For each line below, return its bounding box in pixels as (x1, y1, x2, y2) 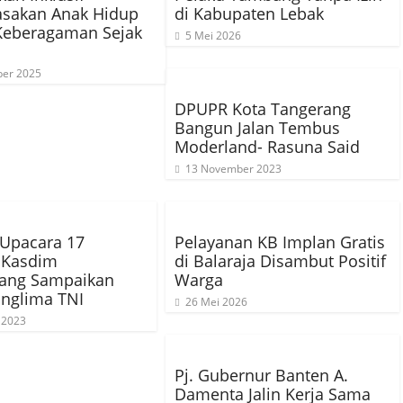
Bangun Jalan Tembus (175, 117, 340, 139)
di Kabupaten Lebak (175, 3, 324, 24)
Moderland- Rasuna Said (175, 136, 360, 157)
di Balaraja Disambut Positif (175, 250, 386, 272)
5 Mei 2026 (185, 28, 241, 43)
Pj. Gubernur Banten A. (175, 364, 348, 386)
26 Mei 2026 (185, 294, 247, 309)
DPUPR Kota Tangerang (175, 98, 351, 120)
